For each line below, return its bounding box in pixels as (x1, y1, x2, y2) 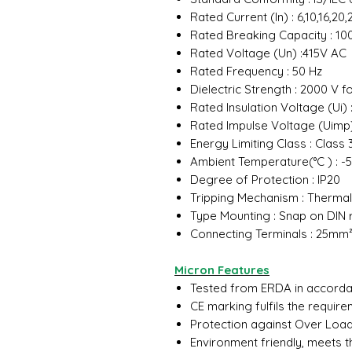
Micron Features (174, 262, 269, 277)
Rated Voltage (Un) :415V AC (190, 46, 350, 60)
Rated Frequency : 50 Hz (190, 64, 325, 79)
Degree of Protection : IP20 (190, 172, 343, 187)
